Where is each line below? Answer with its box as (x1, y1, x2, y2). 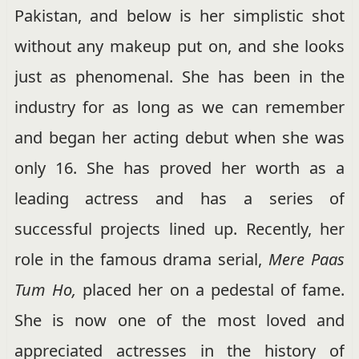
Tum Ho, (14, 278, 76, 301)
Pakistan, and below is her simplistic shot (14, 4, 345, 26)
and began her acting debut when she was (14, 126, 345, 148)
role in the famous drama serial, (14, 248, 269, 270)
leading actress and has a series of (14, 187, 345, 209)
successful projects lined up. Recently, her (14, 217, 345, 240)
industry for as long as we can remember (14, 95, 345, 118)
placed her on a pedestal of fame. (75, 278, 345, 301)
